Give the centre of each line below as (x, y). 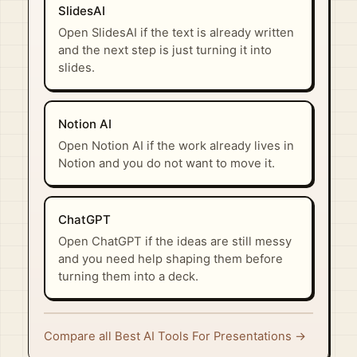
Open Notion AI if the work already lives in (176, 146)
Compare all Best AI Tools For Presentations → (175, 337)
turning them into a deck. (128, 277)
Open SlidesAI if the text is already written (176, 33)
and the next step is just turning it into (165, 51)
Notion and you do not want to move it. (166, 164)
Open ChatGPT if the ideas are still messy (175, 242)
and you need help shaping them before (170, 259)
